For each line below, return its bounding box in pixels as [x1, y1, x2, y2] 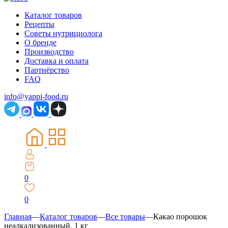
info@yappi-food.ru [4, 92, 68, 101]
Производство [24, 47, 74, 56]
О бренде [24, 38, 56, 47]
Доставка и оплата [24, 56, 89, 65]
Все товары [105, 212, 145, 221]
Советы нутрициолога [24, 29, 102, 38]
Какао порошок [153, 212, 207, 221]
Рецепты [24, 20, 54, 28]
